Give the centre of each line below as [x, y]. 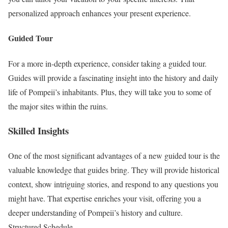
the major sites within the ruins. [58, 106]
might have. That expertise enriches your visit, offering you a [105, 198]
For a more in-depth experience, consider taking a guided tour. [107, 63]
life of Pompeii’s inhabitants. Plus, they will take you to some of [110, 92]
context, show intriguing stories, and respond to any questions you [113, 184]
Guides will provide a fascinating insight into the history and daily [113, 77]
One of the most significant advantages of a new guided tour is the [114, 156]
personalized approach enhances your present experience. [99, 13]
